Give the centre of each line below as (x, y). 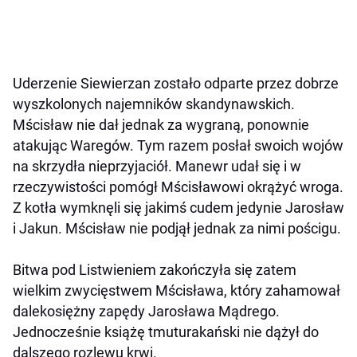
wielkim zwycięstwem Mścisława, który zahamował (177, 290)
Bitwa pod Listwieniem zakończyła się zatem (155, 269)
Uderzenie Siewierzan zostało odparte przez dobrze (176, 83)
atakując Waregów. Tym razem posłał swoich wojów (178, 145)
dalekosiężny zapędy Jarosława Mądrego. (146, 311)
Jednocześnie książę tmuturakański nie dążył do (166, 331)
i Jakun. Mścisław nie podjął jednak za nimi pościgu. (177, 228)
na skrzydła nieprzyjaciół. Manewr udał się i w (157, 166)
